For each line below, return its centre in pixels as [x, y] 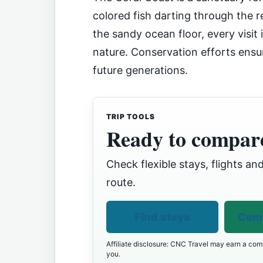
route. [121, 182]
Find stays [163, 217]
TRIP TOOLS [131, 116]
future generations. [140, 70]
